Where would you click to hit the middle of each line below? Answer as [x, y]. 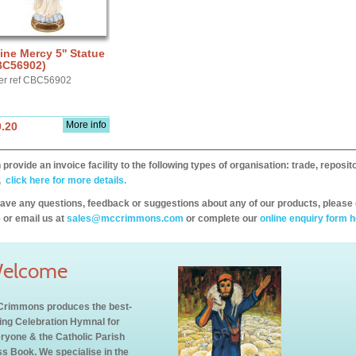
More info [86, 125]
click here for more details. [65, 180]
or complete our [222, 219]
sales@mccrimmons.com [125, 219]
